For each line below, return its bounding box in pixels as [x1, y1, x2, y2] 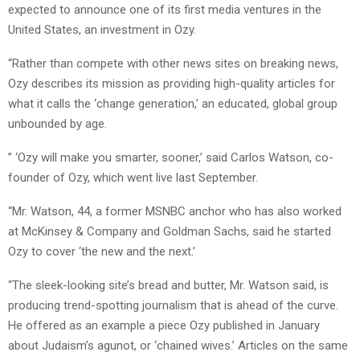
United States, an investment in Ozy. [8, 22, 196, 37]
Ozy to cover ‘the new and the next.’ [8, 243, 195, 259]
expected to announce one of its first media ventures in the [8, 2, 321, 17]
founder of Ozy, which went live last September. [8, 170, 258, 185]
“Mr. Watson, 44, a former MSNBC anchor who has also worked [8, 203, 342, 219]
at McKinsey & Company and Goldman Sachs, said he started [8, 223, 331, 239]
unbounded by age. [8, 116, 107, 131]
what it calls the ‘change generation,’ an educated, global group [8, 96, 337, 111]
